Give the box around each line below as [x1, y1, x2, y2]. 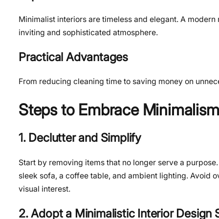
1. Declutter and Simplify [19, 131, 141, 145]
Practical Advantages [19, 49, 128, 64]
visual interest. [19, 184, 70, 194]
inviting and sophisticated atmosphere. [19, 28, 158, 38]
